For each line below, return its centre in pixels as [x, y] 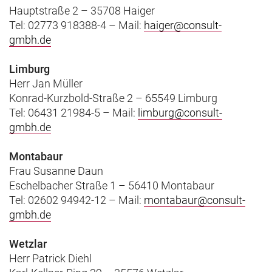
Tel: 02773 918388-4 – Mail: [76, 25]
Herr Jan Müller [46, 83]
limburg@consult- [180, 112]
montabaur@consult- [195, 200]
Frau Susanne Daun [56, 171]
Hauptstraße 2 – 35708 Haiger [82, 10]
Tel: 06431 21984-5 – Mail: [73, 112]
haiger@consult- [183, 25]
